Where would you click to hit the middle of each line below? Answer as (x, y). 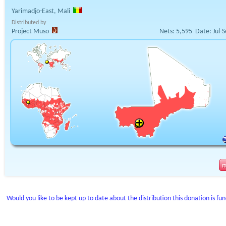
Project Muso (30, 32)
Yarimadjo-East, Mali (41, 11)
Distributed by (29, 23)
